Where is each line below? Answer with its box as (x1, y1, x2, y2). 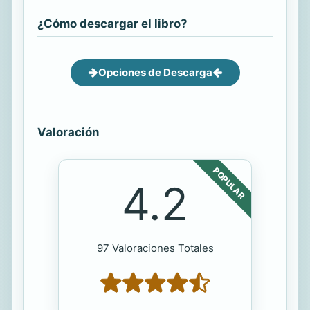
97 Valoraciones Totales (96, 241, 214, 255)
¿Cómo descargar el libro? (37, 16, 187, 30)
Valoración (37, 125, 99, 139)
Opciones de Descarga (98, 65, 212, 79)
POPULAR (211, 165, 247, 201)
